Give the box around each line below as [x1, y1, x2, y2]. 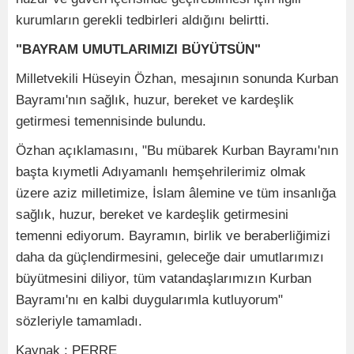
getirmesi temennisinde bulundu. [16, 113, 206, 129]
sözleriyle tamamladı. [16, 313, 142, 329]
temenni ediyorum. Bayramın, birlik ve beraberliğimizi [16, 228, 330, 243]
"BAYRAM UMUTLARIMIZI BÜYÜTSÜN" [16, 41, 261, 57]
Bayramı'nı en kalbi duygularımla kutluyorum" [16, 292, 283, 307]
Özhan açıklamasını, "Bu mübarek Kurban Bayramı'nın [16, 142, 338, 158]
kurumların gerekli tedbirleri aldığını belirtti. [16, 12, 269, 28]
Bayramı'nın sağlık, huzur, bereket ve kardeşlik [16, 92, 294, 107]
